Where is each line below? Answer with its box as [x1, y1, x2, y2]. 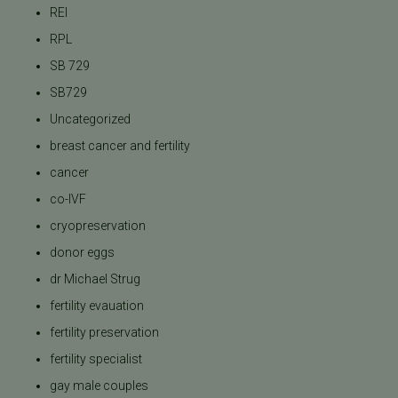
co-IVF [50, 191, 86, 206]
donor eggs [50, 244, 115, 259]
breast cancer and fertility [50, 138, 190, 153]
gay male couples [50, 378, 148, 393]
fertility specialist [50, 351, 142, 366]
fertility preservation [50, 324, 159, 339]
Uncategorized [50, 111, 131, 126]
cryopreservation [50, 218, 146, 233]
